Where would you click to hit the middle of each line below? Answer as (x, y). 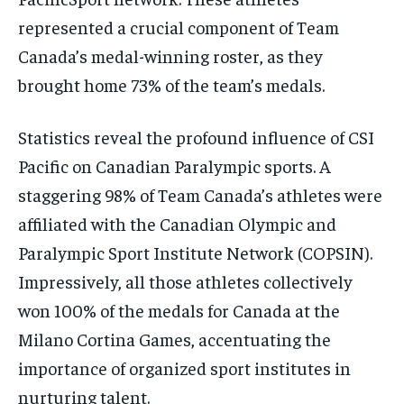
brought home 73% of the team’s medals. (171, 85)
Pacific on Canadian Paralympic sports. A (174, 166)
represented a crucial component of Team (179, 27)
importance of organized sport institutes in (184, 368)
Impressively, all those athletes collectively (185, 281)
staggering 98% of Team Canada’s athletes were (200, 195)
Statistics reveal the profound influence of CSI (196, 137)
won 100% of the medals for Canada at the (179, 310)
